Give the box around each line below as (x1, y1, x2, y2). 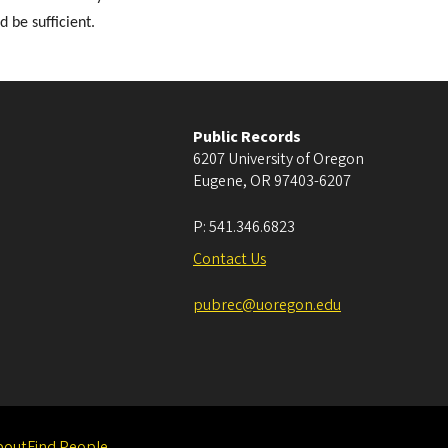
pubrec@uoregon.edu (193, 293, 341, 316)
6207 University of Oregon (193, 147, 364, 170)
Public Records (193, 125, 301, 148)
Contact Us (193, 247, 266, 270)
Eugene (193, 169, 243, 192)
